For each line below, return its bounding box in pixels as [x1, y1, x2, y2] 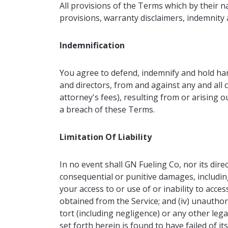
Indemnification [60, 40, 125, 51]
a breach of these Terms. [60, 104, 155, 115]
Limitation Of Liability [60, 131, 152, 142]
